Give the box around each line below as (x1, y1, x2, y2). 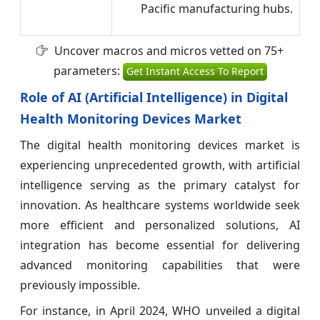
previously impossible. (20, 276, 140, 293)
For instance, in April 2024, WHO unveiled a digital (20, 302, 300, 319)
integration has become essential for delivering (20, 236, 300, 253)
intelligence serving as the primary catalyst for (20, 176, 300, 193)
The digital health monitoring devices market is (20, 136, 300, 153)
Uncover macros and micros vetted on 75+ (51, 42, 284, 59)
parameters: (53, 62, 123, 79)
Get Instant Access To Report (126, 64, 264, 78)
